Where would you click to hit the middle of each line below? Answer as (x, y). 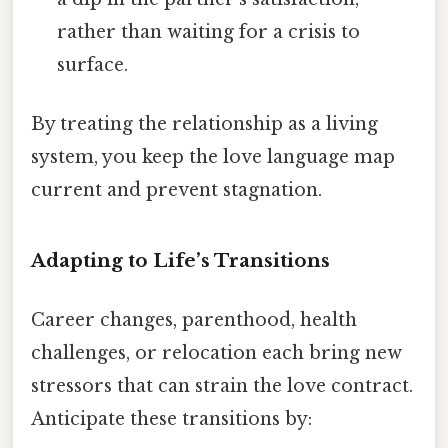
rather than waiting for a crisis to (209, 32)
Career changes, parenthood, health (194, 320)
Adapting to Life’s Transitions (180, 261)
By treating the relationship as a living (204, 124)
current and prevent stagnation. (176, 190)
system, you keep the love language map (213, 157)
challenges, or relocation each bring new (216, 353)
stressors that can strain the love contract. (222, 386)
